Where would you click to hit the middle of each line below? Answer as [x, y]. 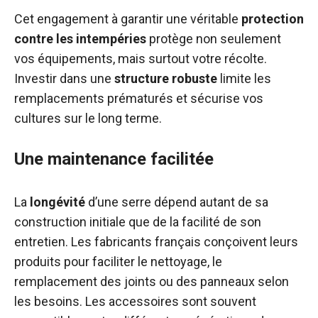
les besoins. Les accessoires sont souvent [135, 301]
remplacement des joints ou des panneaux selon [152, 281]
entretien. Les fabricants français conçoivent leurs [156, 242]
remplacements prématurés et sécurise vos [139, 98]
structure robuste [166, 78]
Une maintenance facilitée [114, 159]
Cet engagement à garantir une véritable [128, 19]
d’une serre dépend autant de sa [177, 202]
